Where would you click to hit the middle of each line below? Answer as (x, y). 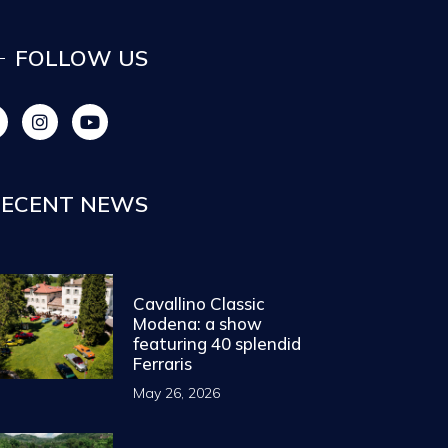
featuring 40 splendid (216, 343)
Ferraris (162, 363)
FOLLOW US (81, 58)
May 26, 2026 (176, 392)
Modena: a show (197, 323)
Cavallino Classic (198, 303)
